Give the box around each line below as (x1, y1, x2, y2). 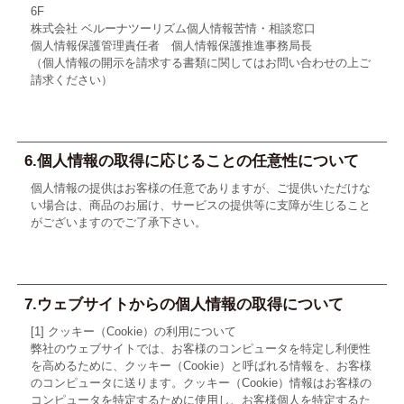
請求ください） (30, 72, 113, 87)
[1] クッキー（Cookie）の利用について (30, 325, 236, 339)
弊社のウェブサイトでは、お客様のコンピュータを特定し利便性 (30, 342, 371, 356)
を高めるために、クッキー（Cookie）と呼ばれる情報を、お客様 (30, 359, 372, 373)
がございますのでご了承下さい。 (30, 216, 207, 230)
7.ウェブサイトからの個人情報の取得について (24, 295, 344, 313)
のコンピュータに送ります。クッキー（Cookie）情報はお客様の (30, 376, 372, 390)
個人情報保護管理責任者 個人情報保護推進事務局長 (30, 38, 312, 52)
